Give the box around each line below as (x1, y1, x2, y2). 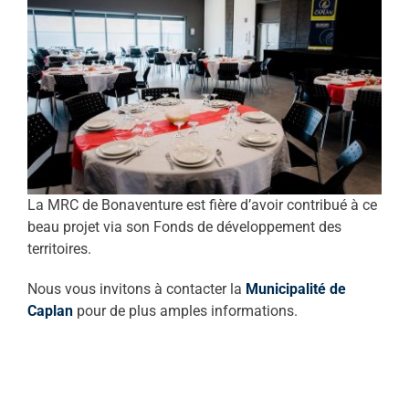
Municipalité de (245, 279, 346, 298)
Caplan (26, 301, 73, 320)
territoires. (26, 239, 91, 257)
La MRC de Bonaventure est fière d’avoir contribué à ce (26, 195, 377, 214)
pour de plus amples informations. (72, 301, 298, 320)
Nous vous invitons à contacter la (26, 279, 246, 298)
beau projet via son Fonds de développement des (26, 217, 341, 236)
